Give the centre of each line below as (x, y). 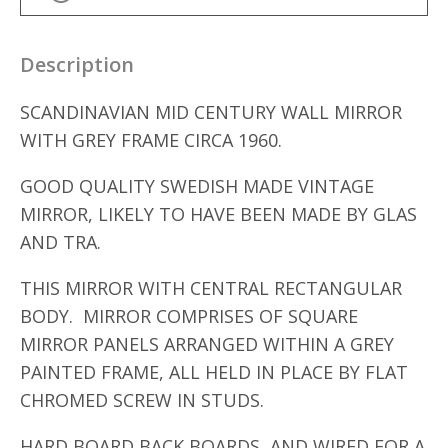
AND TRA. (60, 242)
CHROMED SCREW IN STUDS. (142, 400)
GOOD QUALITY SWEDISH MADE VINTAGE (197, 186)
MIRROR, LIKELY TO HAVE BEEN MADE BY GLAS (218, 214)
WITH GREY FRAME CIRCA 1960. (151, 140)
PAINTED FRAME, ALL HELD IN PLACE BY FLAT (214, 372)
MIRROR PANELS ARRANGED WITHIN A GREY (207, 344)
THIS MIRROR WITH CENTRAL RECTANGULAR (211, 288)
